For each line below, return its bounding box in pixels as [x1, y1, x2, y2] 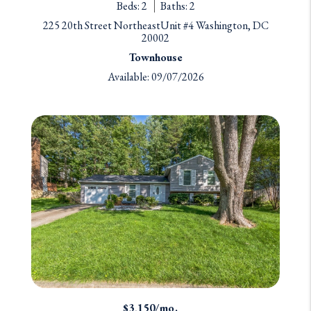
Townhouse [128, 50, 183, 65]
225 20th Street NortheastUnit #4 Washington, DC [42, 18, 269, 33]
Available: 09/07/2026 [107, 69, 204, 85]
